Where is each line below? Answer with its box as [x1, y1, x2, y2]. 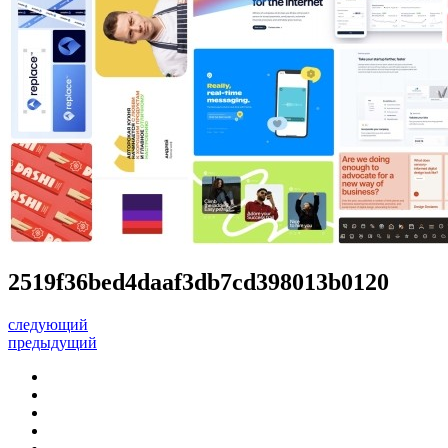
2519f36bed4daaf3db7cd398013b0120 [8, 268, 389, 295]
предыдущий [8, 333, 97, 351]
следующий [8, 315, 88, 333]
